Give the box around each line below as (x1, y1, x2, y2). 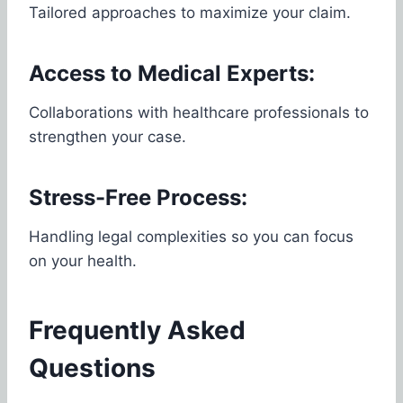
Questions (29, 352, 156, 383)
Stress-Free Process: (29, 184, 247, 210)
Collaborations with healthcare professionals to (29, 103, 369, 121)
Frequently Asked (29, 314, 246, 345)
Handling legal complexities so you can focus (29, 227, 354, 246)
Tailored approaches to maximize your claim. (29, 3, 351, 22)
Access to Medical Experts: (29, 59, 315, 86)
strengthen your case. (29, 127, 186, 146)
